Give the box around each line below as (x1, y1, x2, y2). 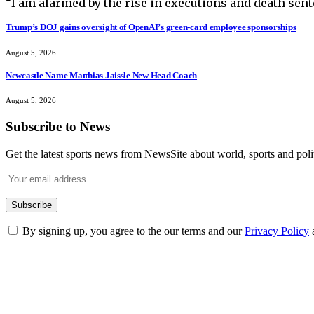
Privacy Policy (245, 224, 309, 237)
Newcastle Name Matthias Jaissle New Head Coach (6, 69, 198, 81)
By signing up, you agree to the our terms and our (20, 224, 245, 237)
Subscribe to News (6, 118, 110, 134)
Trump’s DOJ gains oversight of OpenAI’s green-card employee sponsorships (6, 22, 296, 33)
